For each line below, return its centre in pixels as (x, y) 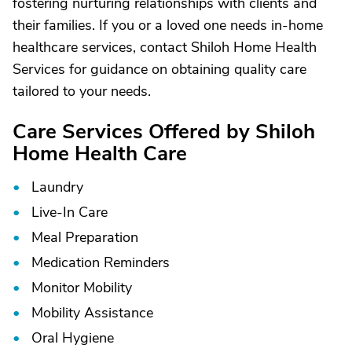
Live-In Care (70, 212)
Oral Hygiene (73, 338)
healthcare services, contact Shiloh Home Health (165, 47)
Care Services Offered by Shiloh (164, 132)
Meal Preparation (85, 237)
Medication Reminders (101, 262)
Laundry (57, 187)
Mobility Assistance (92, 313)
